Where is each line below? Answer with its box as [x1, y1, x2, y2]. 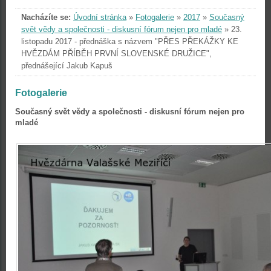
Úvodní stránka [73, 13, 126, 22]
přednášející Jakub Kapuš [21, 61, 113, 70]
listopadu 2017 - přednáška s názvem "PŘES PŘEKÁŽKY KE [21, 37, 238, 46]
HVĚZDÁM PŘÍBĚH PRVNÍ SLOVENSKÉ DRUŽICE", [21, 49, 212, 58]
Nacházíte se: [21, 13, 71, 22]
